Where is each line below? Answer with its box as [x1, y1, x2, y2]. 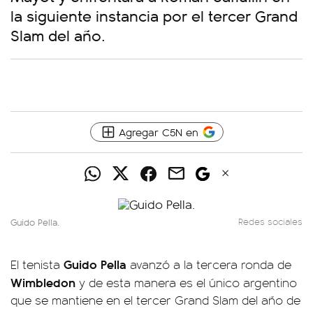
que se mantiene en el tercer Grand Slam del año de [10, 291, 300, 308]
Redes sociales [238, 215, 303, 228]
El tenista [10, 256, 64, 272]
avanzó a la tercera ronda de [126, 256, 291, 272]
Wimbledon [10, 273, 79, 291]
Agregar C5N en [118, 124, 198, 139]
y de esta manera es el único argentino [79, 274, 297, 291]
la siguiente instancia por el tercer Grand [10, 4, 298, 26]
